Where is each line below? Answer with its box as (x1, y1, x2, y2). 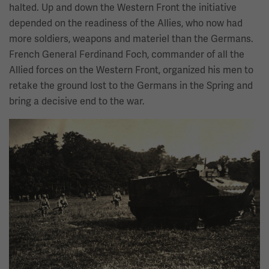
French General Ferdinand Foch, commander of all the (9, 48, 244, 61)
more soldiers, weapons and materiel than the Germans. (9, 32, 253, 46)
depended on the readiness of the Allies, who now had (9, 17, 243, 30)
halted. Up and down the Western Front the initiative (9, 1, 237, 14)
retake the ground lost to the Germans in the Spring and (9, 79, 253, 92)
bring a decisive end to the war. (9, 95, 145, 108)
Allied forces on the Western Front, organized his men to (9, 64, 253, 77)
